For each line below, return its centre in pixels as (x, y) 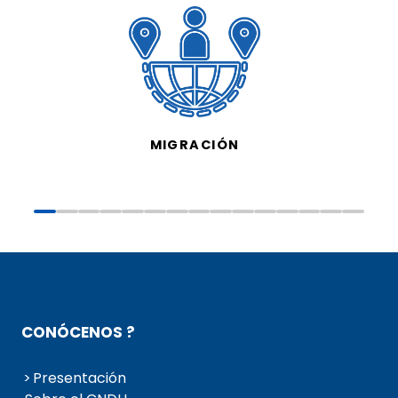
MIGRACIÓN (195, 145)
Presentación (80, 378)
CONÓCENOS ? (78, 333)
